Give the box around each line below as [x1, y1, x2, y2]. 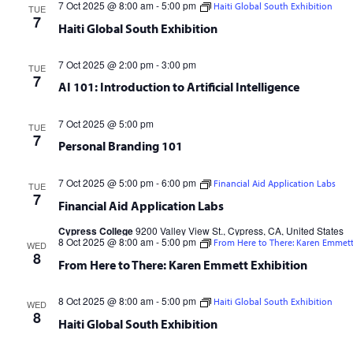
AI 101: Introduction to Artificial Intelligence [58, 79, 299, 95]
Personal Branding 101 [58, 138, 183, 154]
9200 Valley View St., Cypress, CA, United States [135, 224, 344, 237]
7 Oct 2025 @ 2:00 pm [58, 58, 154, 71]
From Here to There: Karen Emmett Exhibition [58, 257, 307, 273]
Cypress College [58, 224, 136, 238]
